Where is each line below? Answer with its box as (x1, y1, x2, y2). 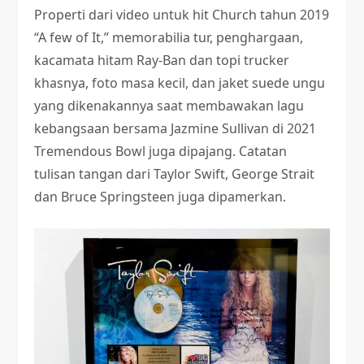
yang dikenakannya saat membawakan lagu (34, 97, 305, 115)
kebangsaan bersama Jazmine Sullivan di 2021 (34, 119, 317, 137)
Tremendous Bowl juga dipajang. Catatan (34, 142, 288, 160)
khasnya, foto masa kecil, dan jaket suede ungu (34, 74, 326, 92)
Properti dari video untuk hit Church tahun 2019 (34, 6, 330, 24)
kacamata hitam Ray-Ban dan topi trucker (34, 51, 290, 69)
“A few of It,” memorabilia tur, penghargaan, (34, 28, 304, 46)
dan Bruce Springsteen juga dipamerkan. (34, 188, 287, 206)
